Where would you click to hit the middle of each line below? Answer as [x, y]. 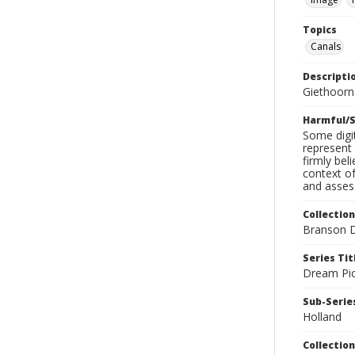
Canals [326, 46]
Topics [320, 30]
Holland [322, 317]
